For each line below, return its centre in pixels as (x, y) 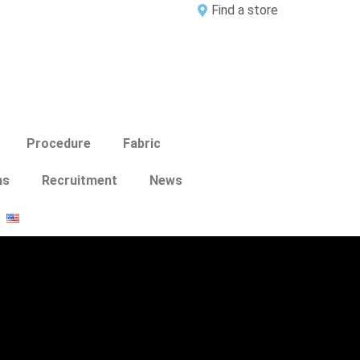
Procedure (59, 143)
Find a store (245, 10)
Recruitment (80, 180)
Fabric (142, 143)
